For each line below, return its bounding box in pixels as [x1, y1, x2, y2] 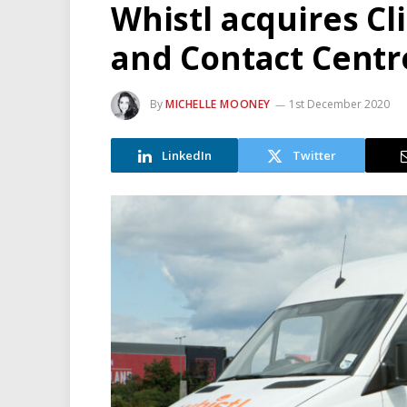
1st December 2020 [289, 96, 390, 113]
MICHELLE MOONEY [165, 96, 271, 113]
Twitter [293, 146, 336, 164]
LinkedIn [161, 146, 212, 164]
